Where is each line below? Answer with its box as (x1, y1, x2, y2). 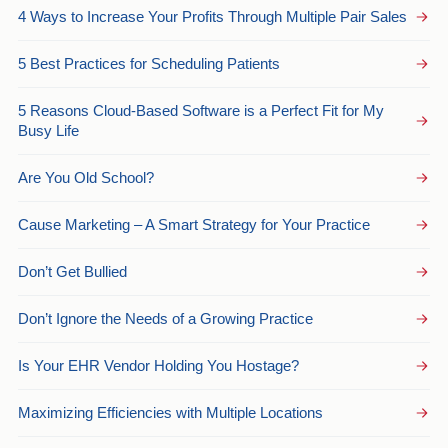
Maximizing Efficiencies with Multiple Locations (18, 405, 323, 421)
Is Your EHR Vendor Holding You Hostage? (18, 358, 299, 374)
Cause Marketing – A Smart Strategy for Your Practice (18, 217, 370, 233)
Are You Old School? (18, 170, 154, 186)
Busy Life (18, 123, 79, 139)
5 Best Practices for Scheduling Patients (18, 56, 280, 72)
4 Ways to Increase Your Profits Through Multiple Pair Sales (18, 9, 407, 25)
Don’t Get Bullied (18, 264, 127, 280)
